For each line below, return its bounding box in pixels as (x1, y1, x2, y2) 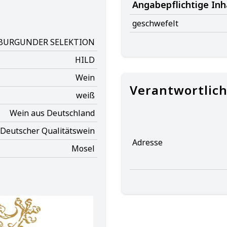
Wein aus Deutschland (10, 107, 95, 119)
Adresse (132, 137, 163, 148)
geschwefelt (132, 18, 178, 29)
